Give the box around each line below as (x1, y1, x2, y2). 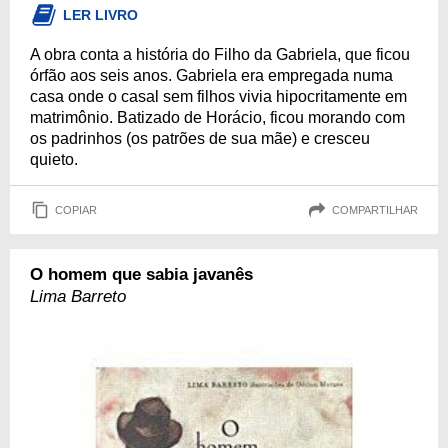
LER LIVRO (63, 7, 138, 23)
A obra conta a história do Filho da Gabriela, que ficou (30, 46, 410, 63)
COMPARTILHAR (332, 203, 418, 216)
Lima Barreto (30, 287, 126, 306)
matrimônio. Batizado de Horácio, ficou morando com (30, 109, 405, 126)
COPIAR (55, 203, 97, 216)
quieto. (30, 151, 78, 168)
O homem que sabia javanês (30, 265, 253, 284)
